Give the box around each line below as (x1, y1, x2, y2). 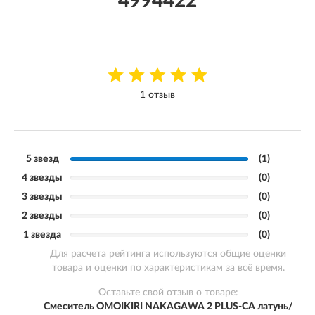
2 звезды (22, 211, 63, 221)
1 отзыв (140, 90, 175, 100)
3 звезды (22, 192, 63, 202)
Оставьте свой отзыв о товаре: (98, 288, 238, 297)
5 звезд (25, 154, 59, 164)
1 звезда (23, 230, 61, 240)
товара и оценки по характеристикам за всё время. (51, 263, 285, 273)
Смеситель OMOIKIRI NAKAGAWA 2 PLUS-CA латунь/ (43, 302, 293, 311)
